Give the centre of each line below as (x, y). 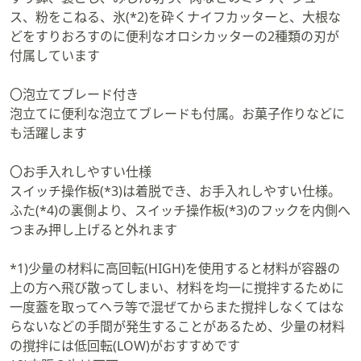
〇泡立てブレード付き (74, 94)
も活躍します (48, 133)
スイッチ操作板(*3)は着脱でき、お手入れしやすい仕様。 (175, 191)
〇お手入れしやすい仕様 (81, 172)
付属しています (55, 56)
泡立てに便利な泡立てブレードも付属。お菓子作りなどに (177, 114)
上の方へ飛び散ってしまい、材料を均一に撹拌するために (177, 288)
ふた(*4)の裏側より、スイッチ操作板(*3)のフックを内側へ (180, 210)
